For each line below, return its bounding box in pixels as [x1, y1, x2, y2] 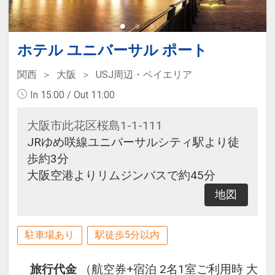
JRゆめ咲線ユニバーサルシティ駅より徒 [26, 134, 239, 149]
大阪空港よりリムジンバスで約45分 [26, 168, 215, 182]
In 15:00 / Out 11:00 [29, 88, 115, 101]
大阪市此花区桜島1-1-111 [26, 118, 163, 133]
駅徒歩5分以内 [95, 229, 160, 241]
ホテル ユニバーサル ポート [17, 41, 207, 59]
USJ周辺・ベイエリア [95, 68, 192, 80]
